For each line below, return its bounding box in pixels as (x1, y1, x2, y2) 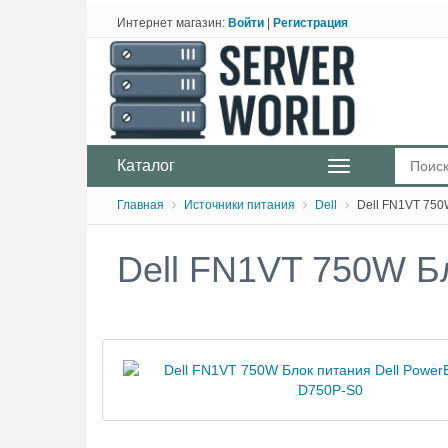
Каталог (117, 156, 175, 174)
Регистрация (273, 16, 348, 30)
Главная (117, 197, 164, 212)
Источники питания (184, 197, 295, 212)
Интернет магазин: (117, 16, 228, 30)
